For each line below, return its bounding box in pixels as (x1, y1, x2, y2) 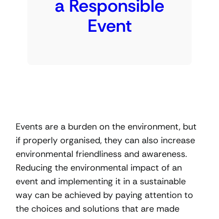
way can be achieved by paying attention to (16, 189, 193, 201)
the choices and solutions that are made (16, 202, 179, 215)
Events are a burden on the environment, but (16, 120, 197, 132)
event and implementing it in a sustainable (16, 175, 186, 187)
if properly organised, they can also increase (16, 134, 195, 146)
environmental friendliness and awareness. (16, 148, 187, 160)
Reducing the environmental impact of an (16, 161, 182, 174)
